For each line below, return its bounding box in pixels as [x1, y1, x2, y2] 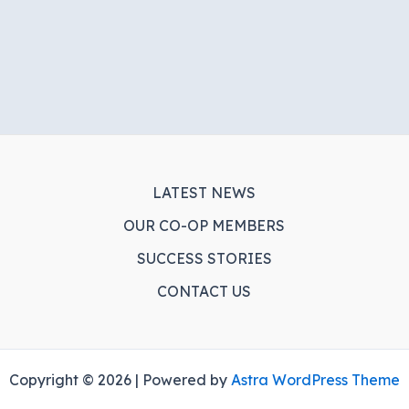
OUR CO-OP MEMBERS [123, 215, 286, 235]
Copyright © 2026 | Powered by [9, 371, 231, 389]
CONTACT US [157, 281, 252, 300]
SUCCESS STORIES [136, 248, 272, 267]
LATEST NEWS [152, 183, 257, 202]
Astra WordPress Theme [231, 371, 400, 389]
